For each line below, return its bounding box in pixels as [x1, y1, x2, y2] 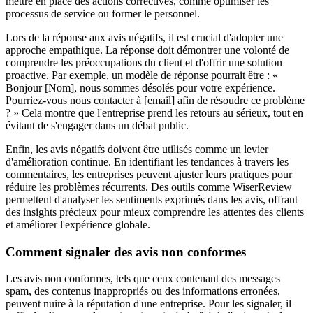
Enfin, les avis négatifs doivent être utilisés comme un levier [6, 143, 268, 155]
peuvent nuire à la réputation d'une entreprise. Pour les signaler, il [6, 298, 291, 310]
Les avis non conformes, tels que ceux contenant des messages [6, 272, 280, 285]
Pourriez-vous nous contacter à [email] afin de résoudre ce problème [6, 94, 305, 106]
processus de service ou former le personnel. [6, 7, 200, 20]
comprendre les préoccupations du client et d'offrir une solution [6, 56, 282, 68]
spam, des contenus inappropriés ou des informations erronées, [6, 285, 280, 298]
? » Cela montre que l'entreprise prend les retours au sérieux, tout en [6, 106, 303, 119]
